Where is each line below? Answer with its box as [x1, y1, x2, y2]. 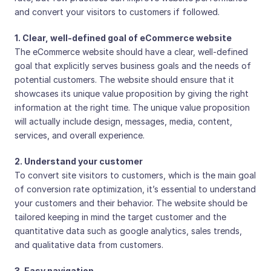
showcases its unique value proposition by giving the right [15, 88, 249, 99]
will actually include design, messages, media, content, [15, 116, 232, 126]
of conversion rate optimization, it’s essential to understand [15, 184, 256, 194]
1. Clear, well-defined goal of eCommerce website [15, 33, 232, 43]
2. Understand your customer [15, 156, 143, 166]
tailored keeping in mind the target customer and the [15, 212, 226, 222]
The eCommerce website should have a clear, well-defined [15, 47, 248, 57]
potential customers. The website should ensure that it [15, 74, 234, 85]
